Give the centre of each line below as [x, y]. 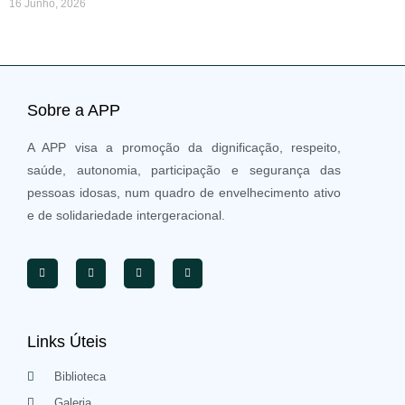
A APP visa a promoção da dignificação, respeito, [184, 148]
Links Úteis [67, 342]
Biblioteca [80, 377]
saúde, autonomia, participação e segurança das [184, 170]
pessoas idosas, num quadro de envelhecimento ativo [184, 193]
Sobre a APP [74, 111]
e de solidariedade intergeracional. [126, 216]
